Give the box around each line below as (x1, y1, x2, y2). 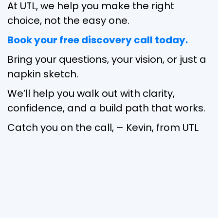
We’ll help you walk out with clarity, (7, 86, 175, 100)
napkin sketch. (7, 67, 78, 81)
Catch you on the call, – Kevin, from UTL (7, 120, 199, 134)
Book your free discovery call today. (7, 33, 188, 47)
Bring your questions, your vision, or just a (7, 52, 206, 66)
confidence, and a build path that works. (7, 101, 205, 115)
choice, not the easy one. (7, 13, 129, 27)
